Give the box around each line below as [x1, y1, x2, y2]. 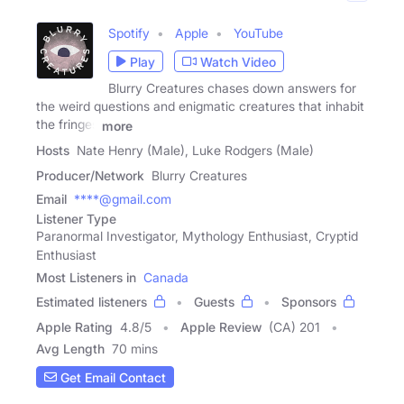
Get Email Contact [57, 369, 166, 385]
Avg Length [36, 341, 105, 357]
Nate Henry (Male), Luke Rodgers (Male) [77, 142, 314, 159]
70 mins [112, 341, 158, 357]
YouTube [234, 25, 283, 41]
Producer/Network [36, 168, 144, 184]
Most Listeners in [36, 270, 136, 286]
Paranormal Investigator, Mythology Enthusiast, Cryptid [36, 228, 358, 244]
